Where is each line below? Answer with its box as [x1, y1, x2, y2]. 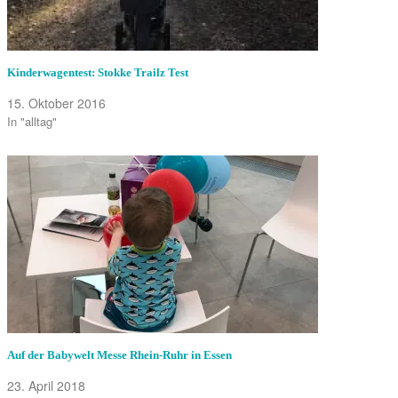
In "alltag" [7, 112, 57, 130]
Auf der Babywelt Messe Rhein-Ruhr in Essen [7, 347, 232, 362]
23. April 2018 [7, 376, 85, 394]
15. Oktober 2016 [7, 93, 106, 112]
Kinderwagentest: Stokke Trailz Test [7, 65, 188, 79]
